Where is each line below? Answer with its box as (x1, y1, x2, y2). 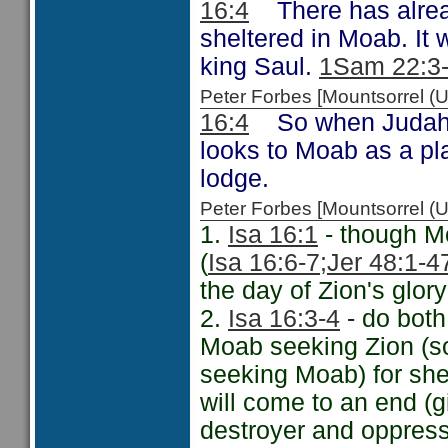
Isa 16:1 (228, 221, 318, 248)
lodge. (200, 165, 269, 192)
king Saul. (200, 53, 319, 80)
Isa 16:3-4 (228, 305, 340, 332)
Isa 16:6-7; (208, 249, 327, 276)
